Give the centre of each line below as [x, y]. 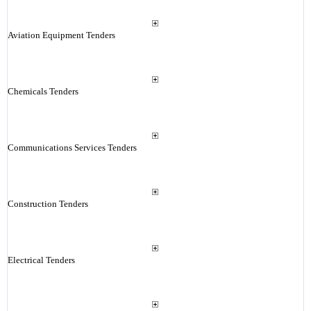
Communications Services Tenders [72, 148]
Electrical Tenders [41, 260]
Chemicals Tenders [43, 91]
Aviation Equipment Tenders [61, 35]
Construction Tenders [48, 204]
